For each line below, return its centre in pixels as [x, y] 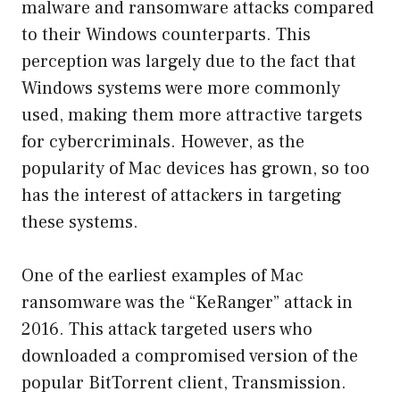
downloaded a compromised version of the [190, 356]
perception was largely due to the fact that [189, 61]
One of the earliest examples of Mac [162, 275]
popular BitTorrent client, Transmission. [184, 383]
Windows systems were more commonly [181, 88]
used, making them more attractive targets [192, 115]
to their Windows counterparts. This [166, 34]
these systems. [80, 222]
